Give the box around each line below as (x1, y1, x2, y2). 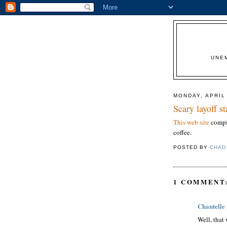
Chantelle (198, 201, 225, 211)
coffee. (173, 128, 192, 137)
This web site (173, 118, 209, 127)
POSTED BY (173, 144, 210, 150)
